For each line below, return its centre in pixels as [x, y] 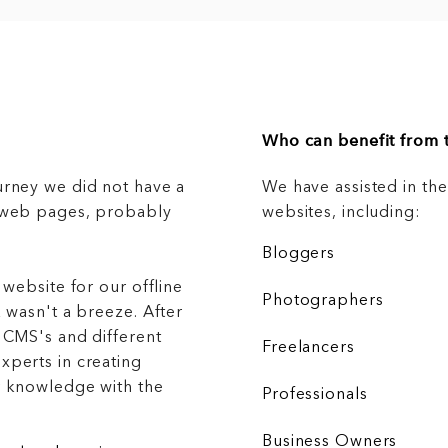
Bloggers [299, 253]
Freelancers [308, 347]
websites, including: [341, 212]
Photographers [323, 300]
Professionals [315, 394]
